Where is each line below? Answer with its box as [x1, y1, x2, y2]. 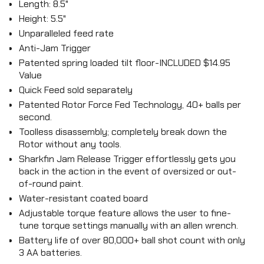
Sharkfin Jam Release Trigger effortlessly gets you [19, 153, 236, 166]
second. [19, 111, 52, 124]
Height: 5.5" [19, 12, 66, 25]
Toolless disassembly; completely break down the [19, 126, 227, 138]
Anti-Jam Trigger [19, 42, 91, 55]
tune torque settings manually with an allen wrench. [19, 219, 238, 232]
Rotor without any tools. [19, 138, 121, 151]
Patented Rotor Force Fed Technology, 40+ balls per [19, 98, 241, 111]
